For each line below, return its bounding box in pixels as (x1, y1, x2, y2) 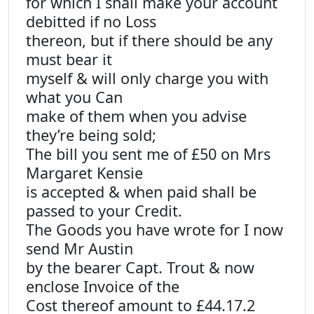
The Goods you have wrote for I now (26, 219, 283, 240)
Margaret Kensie (26, 163, 143, 183)
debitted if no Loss (26, 11, 156, 32)
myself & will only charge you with (26, 68, 268, 88)
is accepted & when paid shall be (26, 182, 257, 202)
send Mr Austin (26, 238, 133, 259)
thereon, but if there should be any (26, 30, 273, 50)
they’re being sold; (26, 125, 156, 145)
